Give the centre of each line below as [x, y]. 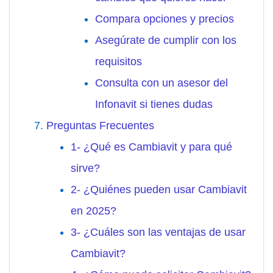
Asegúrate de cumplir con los [166, 41]
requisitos [119, 62]
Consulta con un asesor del [161, 83]
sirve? [85, 168]
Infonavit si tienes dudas [154, 105]
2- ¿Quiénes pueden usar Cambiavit [159, 190]
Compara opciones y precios [165, 19]
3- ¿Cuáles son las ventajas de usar [158, 232]
